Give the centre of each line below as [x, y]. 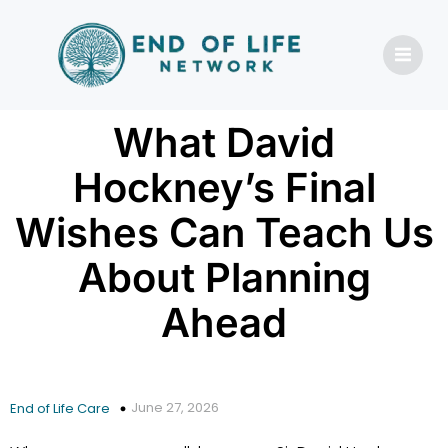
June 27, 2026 [175, 407]
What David [224, 142]
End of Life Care [60, 408]
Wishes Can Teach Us [224, 232]
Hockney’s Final [224, 187]
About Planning [224, 277]
